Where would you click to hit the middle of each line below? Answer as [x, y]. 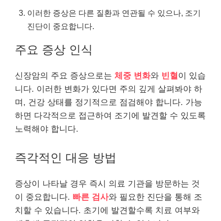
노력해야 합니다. [47, 129]
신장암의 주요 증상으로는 [65, 76]
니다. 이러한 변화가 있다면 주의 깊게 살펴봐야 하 [109, 89]
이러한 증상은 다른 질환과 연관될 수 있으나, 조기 [114, 13]
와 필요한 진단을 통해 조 [155, 197]
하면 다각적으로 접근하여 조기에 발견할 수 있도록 [110, 116]
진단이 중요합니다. [61, 26]
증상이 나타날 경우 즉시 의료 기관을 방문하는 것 [107, 184]
